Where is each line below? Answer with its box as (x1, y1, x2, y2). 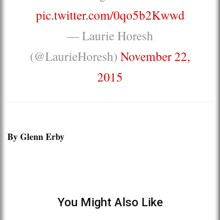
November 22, (120, 47, 190, 64)
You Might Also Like (57, 195, 163, 209)
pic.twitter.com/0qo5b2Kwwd (35, 6, 185, 23)
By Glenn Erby (7, 130, 64, 143)
